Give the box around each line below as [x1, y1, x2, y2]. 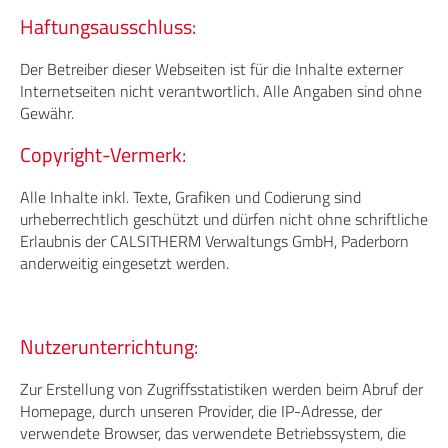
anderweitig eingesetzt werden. [20, 251, 229, 275]
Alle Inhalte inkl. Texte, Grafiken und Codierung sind [20, 185, 361, 209]
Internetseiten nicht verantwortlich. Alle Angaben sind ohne [20, 79, 422, 103]
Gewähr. [20, 101, 74, 125]
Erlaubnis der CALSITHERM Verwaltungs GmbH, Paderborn [20, 229, 409, 253]
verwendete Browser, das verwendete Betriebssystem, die [20, 421, 406, 445]
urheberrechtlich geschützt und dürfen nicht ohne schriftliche [20, 207, 428, 231]
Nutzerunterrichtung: [20, 331, 198, 362]
